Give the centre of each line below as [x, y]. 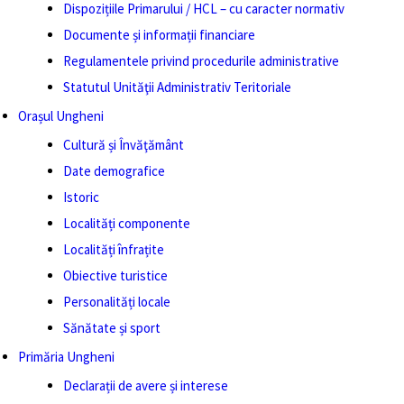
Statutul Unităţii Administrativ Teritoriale [177, 87]
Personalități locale [117, 302]
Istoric [81, 197]
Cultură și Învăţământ [124, 145]
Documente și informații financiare [159, 35]
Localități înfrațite [114, 249]
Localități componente [127, 223]
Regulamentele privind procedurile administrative [201, 61]
